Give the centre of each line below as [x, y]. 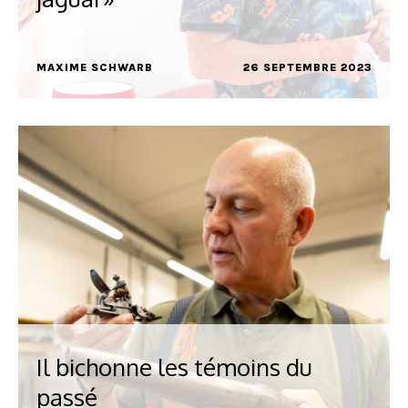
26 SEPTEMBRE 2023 [307, 67]
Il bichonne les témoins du [174, 367]
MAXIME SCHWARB [95, 67]
